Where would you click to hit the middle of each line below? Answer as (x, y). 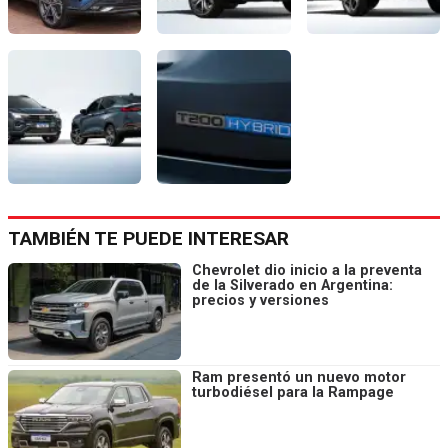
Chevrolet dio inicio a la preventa (307, 270)
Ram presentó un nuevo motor (299, 378)
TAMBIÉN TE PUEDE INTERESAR (148, 238)
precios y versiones (260, 300)
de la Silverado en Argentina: (292, 285)
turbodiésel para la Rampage (293, 393)
